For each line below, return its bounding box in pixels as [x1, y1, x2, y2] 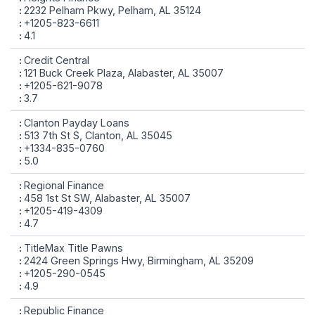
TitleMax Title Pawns [24, 242, 123, 254]
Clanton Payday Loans [24, 117, 129, 129]
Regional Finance [24, 179, 104, 191]
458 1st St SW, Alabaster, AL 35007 [24, 192, 191, 204]
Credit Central [24, 54, 89, 66]
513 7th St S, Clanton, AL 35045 [24, 129, 172, 141]
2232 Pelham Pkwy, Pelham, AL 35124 [24, 4, 201, 16]
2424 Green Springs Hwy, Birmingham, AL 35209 [24, 255, 254, 266]
